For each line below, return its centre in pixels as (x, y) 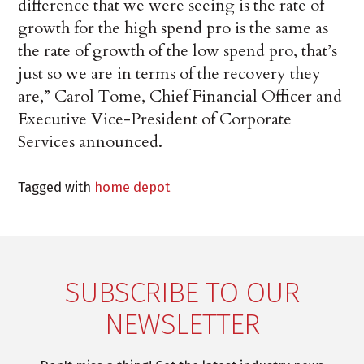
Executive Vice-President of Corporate (155, 119)
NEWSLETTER (182, 325)
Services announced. (91, 142)
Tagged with (56, 187)
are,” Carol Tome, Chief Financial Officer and (180, 97)
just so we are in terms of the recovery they (170, 74)
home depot (132, 187)
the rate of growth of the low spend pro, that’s (178, 51)
